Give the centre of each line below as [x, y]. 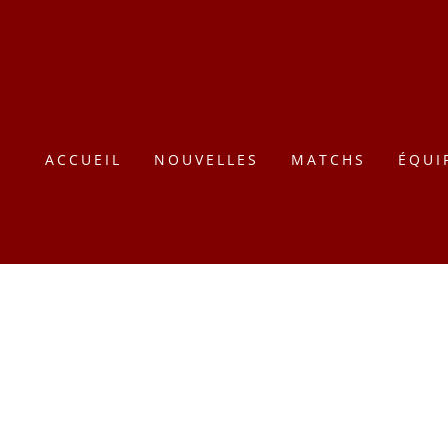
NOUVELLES [207, 159]
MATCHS [329, 159]
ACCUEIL [84, 159]
